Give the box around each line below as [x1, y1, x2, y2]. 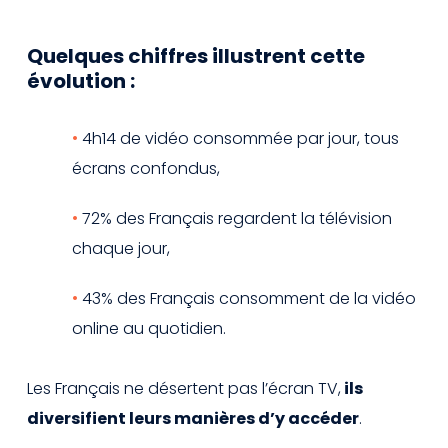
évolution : [27, 66, 135, 95]
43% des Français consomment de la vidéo [82, 286, 416, 310]
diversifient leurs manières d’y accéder [27, 406, 359, 430]
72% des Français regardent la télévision [82, 206, 392, 230]
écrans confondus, [72, 156, 220, 180]
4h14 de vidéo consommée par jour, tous [82, 126, 399, 150]
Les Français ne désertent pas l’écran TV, [27, 376, 341, 400]
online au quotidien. [72, 316, 226, 340]
